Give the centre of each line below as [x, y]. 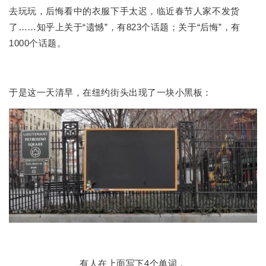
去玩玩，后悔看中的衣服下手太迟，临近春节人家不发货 [124, 11]
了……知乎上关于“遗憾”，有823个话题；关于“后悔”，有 [125, 27]
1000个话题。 [38, 43]
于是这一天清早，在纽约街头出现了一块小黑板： [110, 92]
